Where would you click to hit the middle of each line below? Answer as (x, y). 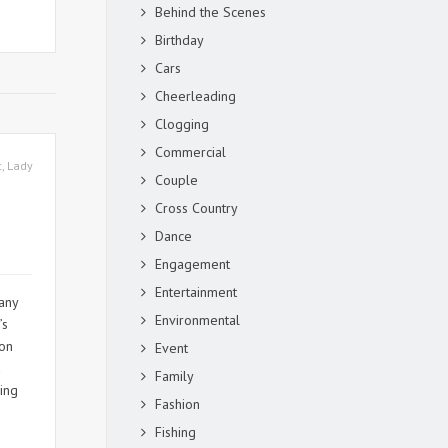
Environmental (197, 320)
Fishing (175, 432)
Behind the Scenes (210, 12)
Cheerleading (195, 96)
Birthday (179, 40)
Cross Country (196, 208)
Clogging (182, 124)
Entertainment (196, 292)
